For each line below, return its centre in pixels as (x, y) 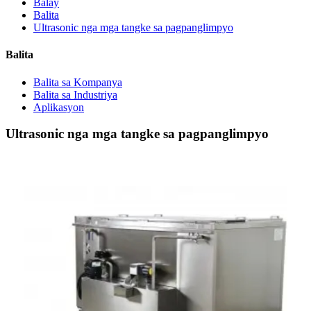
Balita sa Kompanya (78, 82)
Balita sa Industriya (75, 94)
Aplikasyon (59, 107)
